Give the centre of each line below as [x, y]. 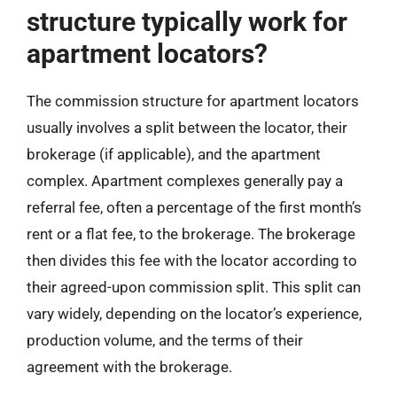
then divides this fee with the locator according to [192, 261]
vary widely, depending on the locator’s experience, [194, 314]
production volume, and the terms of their [165, 340]
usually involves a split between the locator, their [187, 128]
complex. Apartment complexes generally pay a [185, 181]
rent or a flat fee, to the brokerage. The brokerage [191, 234]
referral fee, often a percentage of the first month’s [194, 207]
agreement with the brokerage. [129, 367]
